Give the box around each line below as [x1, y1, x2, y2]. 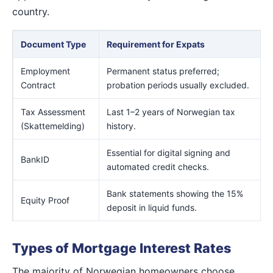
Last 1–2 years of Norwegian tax [107, 106, 235, 117]
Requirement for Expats [107, 38, 205, 49]
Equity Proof [21, 194, 69, 205]
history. [107, 120, 136, 131]
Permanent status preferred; [107, 65, 219, 76]
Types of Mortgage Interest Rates [12, 239, 231, 256]
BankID [21, 154, 49, 165]
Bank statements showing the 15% [107, 188, 243, 199]
